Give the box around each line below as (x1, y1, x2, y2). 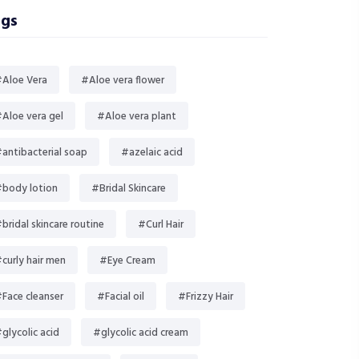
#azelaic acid (121, 144, 183, 161)
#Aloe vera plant (97, 108, 176, 125)
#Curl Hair (138, 216, 184, 233)
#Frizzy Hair (178, 288, 233, 305)
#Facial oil (97, 288, 144, 305)
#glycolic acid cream (93, 325, 188, 341)
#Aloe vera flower (81, 72, 164, 89)
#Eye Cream (99, 252, 155, 269)
